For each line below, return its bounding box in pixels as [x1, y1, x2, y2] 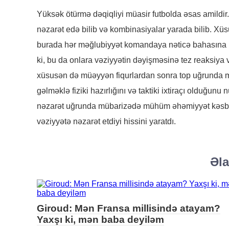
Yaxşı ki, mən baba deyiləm [37, 214, 164, 225]
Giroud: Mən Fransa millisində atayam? [37, 202, 220, 214]
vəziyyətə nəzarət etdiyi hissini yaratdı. [37, 117, 176, 126]
